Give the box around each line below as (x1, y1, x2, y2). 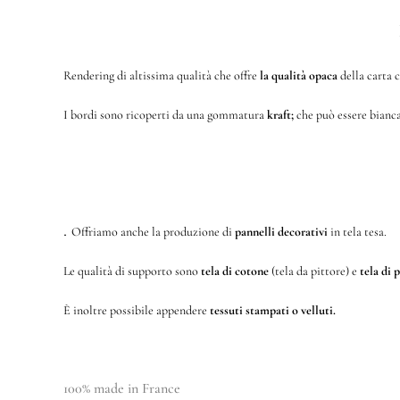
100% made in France (62, 379, 180, 397)
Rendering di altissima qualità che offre (62, 68, 260, 83)
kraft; (266, 107, 296, 122)
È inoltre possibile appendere (62, 303, 210, 318)
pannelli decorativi (234, 224, 328, 239)
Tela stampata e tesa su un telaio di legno (62, 184, 292, 202)
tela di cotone (200, 263, 269, 279)
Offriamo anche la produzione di (71, 224, 235, 239)
